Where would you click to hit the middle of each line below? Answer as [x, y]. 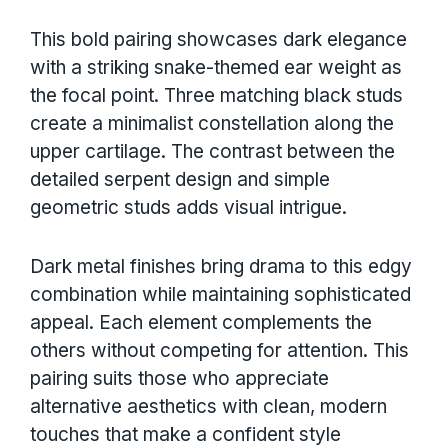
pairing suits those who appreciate [179, 378]
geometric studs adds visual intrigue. [188, 208]
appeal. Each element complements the [201, 322]
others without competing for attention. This [219, 350]
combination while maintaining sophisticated [220, 294]
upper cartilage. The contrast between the [212, 152]
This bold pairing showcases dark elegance [218, 40]
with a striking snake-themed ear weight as [216, 68]
